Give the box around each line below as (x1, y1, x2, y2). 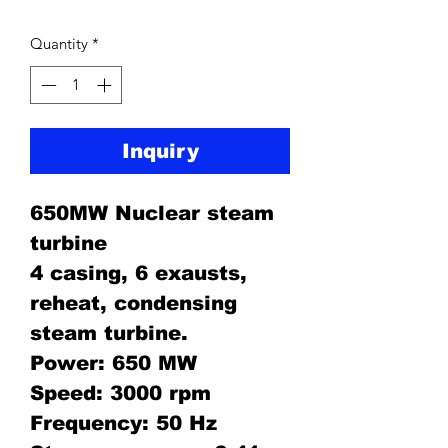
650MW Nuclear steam (30, 202, 274, 225)
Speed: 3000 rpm (30, 382, 211, 405)
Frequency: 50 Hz (30, 412, 217, 435)
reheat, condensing (30, 292, 237, 315)
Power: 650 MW (30, 352, 197, 375)
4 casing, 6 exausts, (30, 262, 247, 285)
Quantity (30, 33, 88, 53)
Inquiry (121, 140, 199, 163)
